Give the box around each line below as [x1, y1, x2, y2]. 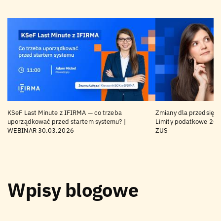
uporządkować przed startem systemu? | [7, 117, 126, 126]
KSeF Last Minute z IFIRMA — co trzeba [7, 108, 122, 117]
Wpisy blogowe [7, 178, 139, 202]
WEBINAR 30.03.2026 [7, 126, 74, 135]
